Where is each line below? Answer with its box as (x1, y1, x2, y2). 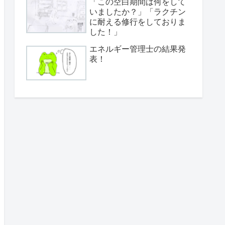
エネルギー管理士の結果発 (89, 44, 186, 53)
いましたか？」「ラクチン (89, 7, 186, 16)
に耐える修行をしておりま (89, 17, 186, 26)
